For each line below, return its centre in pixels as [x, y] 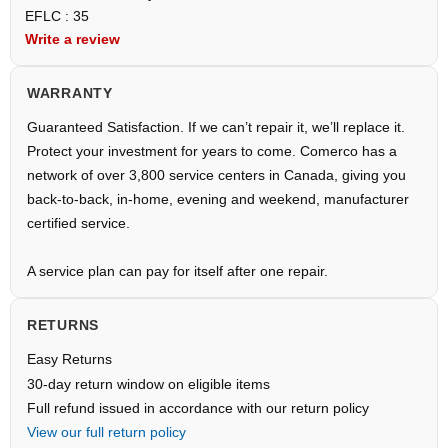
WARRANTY [70, 93]
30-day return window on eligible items [148, 384]
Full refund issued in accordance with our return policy [198, 408]
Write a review [72, 39]
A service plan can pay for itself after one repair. [177, 271]
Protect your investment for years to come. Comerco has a [212, 151]
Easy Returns [69, 359]
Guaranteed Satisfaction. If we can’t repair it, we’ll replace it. [216, 127]
